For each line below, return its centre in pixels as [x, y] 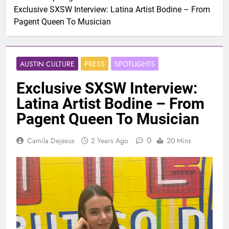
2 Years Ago [110, 141]
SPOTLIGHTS [135, 64]
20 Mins [179, 141]
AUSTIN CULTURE [47, 64]
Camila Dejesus [51, 141]
